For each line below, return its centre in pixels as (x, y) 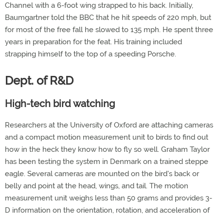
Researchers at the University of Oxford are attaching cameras (109, 125)
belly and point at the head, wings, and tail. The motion (97, 186)
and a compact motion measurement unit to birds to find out (107, 137)
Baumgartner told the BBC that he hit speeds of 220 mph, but (108, 18)
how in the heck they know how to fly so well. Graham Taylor (107, 149)
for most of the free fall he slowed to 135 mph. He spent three (109, 30)
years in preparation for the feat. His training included (93, 42)
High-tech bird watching (60, 104)
